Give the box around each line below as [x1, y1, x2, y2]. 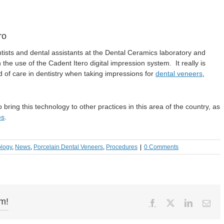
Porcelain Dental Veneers [33, 143, 103, 150]
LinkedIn [192, 198, 221, 207]
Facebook [156, 198, 187, 207]
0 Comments [144, 143, 178, 150]
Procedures [106, 143, 137, 150]
